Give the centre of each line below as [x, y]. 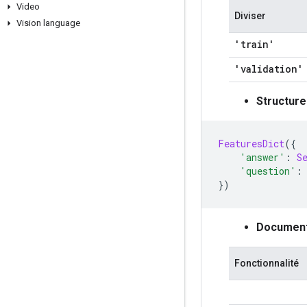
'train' [255, 44]
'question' [268, 171]
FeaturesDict [251, 143]
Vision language [48, 23]
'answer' [262, 157]
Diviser [250, 15]
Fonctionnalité [267, 263]
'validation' [269, 69]
